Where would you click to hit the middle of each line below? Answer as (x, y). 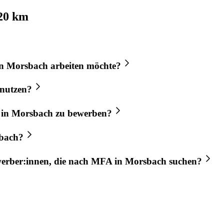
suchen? (184, 161)
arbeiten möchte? (84, 65)
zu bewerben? (82, 113)
